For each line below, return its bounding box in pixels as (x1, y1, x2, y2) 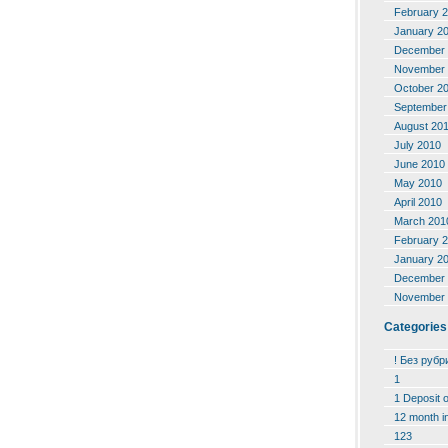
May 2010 (394, 176, 442, 189)
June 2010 (394, 157, 445, 170)
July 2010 (394, 138, 441, 151)
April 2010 (394, 195, 442, 208)
